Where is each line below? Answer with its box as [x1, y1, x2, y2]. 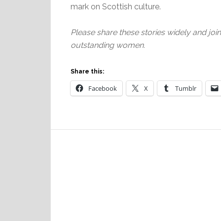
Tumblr [175, 84, 196, 93]
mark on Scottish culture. [71, 2, 161, 12]
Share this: [71, 68, 104, 75]
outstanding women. [71, 40, 145, 50]
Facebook [88, 84, 117, 93]
